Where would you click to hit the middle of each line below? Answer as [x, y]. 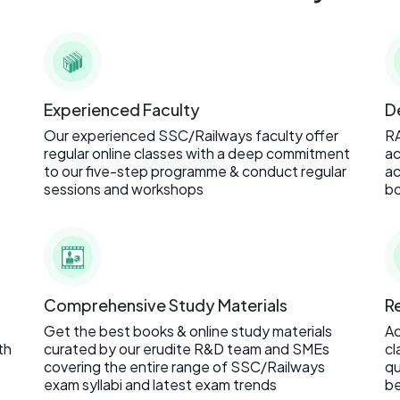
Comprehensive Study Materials [165, 304]
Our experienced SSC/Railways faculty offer [191, 136]
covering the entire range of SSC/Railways [184, 366]
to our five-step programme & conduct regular [195, 171]
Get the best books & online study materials [187, 330]
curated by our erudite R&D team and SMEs [186, 348]
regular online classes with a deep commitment [196, 154]
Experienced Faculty [121, 110]
